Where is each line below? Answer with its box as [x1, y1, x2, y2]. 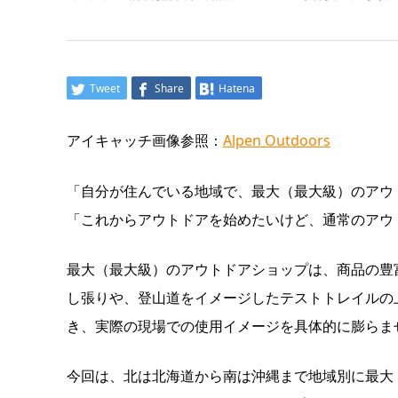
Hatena [218, 81, 255, 97]
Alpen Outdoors [222, 131, 330, 151]
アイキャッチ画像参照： [66, 131, 223, 151]
